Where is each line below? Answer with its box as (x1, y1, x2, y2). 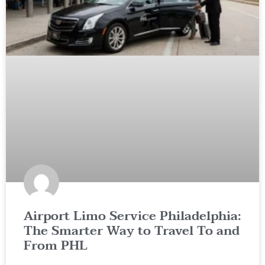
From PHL (24, 235, 88, 257)
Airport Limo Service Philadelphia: (24, 205, 241, 227)
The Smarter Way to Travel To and (24, 220, 240, 242)
